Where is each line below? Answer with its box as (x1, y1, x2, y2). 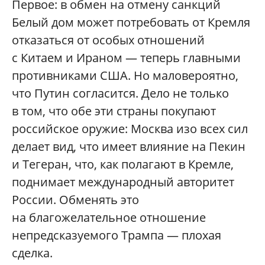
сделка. (12, 244, 53, 261)
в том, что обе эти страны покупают (12, 102, 216, 119)
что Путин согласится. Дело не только (12, 85, 229, 101)
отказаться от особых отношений (12, 31, 205, 48)
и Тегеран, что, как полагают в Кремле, (12, 156, 234, 172)
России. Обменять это (12, 191, 139, 208)
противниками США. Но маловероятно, (12, 67, 238, 83)
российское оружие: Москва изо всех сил (12, 120, 248, 137)
